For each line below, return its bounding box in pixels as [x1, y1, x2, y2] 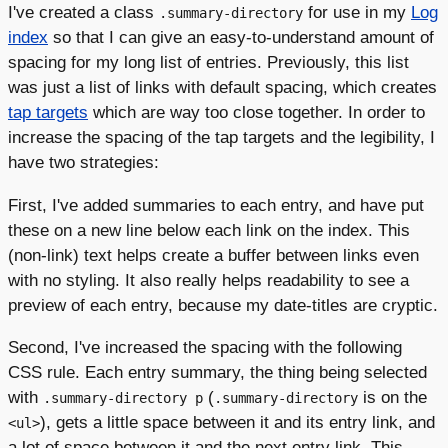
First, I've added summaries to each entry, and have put [8, 194, 424, 215]
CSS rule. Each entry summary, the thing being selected [8, 361, 427, 382]
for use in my [303, 2, 411, 23]
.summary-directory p [43, 389, 203, 406]
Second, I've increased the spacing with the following [8, 336, 402, 357]
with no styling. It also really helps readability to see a [8, 269, 409, 290]
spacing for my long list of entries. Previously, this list [8, 52, 409, 73]
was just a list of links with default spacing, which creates [8, 77, 437, 98]
